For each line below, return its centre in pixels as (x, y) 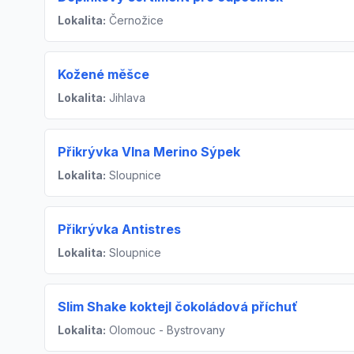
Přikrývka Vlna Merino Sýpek (149, 151)
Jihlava (126, 97)
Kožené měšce (104, 74)
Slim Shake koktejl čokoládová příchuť (178, 306)
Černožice (135, 20)
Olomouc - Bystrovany (166, 330)
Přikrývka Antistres (119, 229)
